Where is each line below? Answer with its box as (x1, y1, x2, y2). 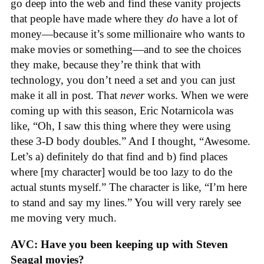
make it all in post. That (11, 89, 120, 102)
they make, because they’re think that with (11, 58, 201, 71)
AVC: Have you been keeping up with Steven (11, 237, 228, 250)
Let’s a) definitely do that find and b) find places (11, 150, 227, 163)
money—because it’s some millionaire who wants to (11, 28, 245, 41)
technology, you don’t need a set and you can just (11, 74, 235, 87)
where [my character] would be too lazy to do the (11, 166, 232, 179)
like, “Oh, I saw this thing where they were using (11, 120, 231, 133)
